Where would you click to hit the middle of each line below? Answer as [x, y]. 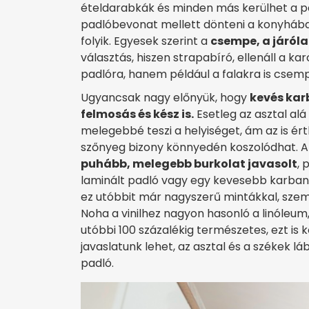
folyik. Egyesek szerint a [146, 41]
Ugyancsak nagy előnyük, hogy [165, 98]
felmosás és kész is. [137, 114]
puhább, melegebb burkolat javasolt [189, 164]
